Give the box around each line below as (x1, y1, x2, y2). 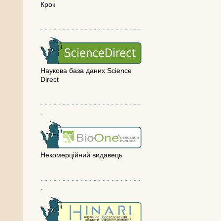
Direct (40, 75, 59, 83)
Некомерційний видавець (40, 151, 122, 159)
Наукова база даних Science (40, 67, 132, 74)
